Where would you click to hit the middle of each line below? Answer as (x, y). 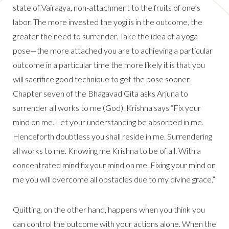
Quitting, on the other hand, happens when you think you (109, 210)
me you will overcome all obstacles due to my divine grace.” (114, 179)
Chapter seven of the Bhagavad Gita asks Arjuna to (100, 94)
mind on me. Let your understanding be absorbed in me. (108, 122)
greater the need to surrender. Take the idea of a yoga (105, 36)
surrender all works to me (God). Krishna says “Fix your (107, 108)
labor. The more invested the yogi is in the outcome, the (108, 22)
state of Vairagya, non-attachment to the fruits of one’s (107, 8)
